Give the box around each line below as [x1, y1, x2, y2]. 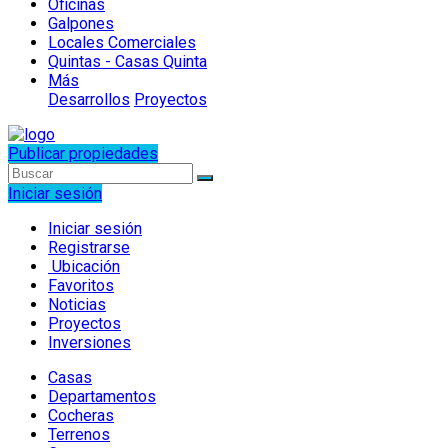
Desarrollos [48, 90, 130, 109]
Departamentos [48, 387, 156, 406]
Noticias [48, 295, 106, 314]
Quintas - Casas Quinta [48, 52, 207, 71]
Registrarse [48, 238, 130, 257]
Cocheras [48, 406, 114, 425]
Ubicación [48, 257, 120, 276]
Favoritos [48, 276, 114, 295]
